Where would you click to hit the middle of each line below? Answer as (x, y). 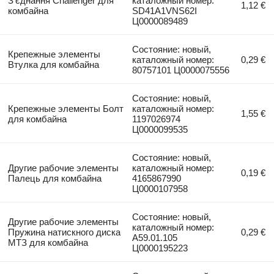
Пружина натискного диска (64, 232)
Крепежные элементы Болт (65, 108)
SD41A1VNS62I (165, 10)
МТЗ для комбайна (48, 242)
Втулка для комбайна (53, 64)
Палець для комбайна (54, 178)
